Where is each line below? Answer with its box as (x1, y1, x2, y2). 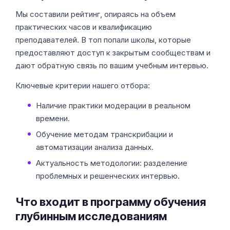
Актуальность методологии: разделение (36, 158, 187, 168)
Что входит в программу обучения (15, 195, 206, 208)
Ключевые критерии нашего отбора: (15, 81, 150, 90)
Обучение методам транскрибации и (36, 129, 173, 139)
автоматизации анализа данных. (36, 142, 154, 152)
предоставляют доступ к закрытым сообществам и (15, 48, 210, 57)
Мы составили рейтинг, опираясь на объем (15, 9, 176, 19)
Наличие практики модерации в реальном (36, 101, 190, 110)
